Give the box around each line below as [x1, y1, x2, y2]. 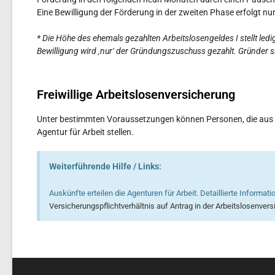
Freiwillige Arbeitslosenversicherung [36, 87, 235, 102]
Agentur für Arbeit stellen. [36, 127, 134, 137]
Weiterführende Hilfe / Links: [48, 161, 161, 171]
